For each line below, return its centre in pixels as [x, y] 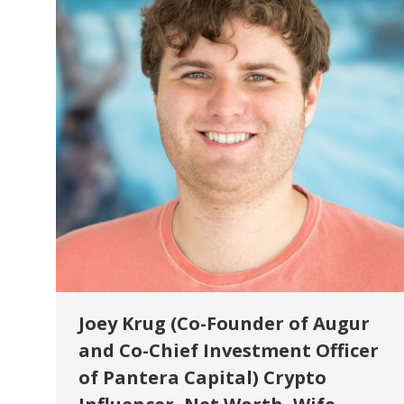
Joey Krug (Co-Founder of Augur [224, 323]
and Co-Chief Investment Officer [229, 350]
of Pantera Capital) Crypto [202, 377]
